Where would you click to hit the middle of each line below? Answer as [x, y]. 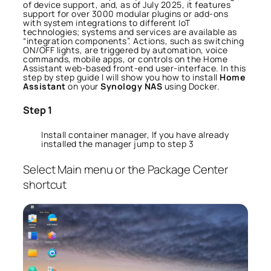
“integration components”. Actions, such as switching [133, 41]
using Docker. [191, 87]
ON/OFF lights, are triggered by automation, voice [126, 50]
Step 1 [38, 110]
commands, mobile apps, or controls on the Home [125, 59]
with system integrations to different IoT [107, 23]
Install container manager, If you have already [135, 134]
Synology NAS [131, 87]
